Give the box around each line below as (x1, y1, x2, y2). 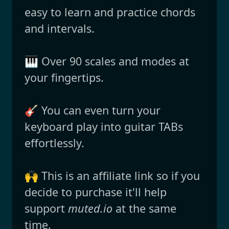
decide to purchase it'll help (25, 184, 167, 199)
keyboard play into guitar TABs (25, 119, 183, 134)
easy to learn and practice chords (25, 4, 195, 19)
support (25, 200, 68, 216)
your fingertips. (25, 70, 104, 85)
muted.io (68, 200, 112, 216)
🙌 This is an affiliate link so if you (25, 168, 200, 183)
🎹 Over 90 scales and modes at (25, 53, 189, 68)
